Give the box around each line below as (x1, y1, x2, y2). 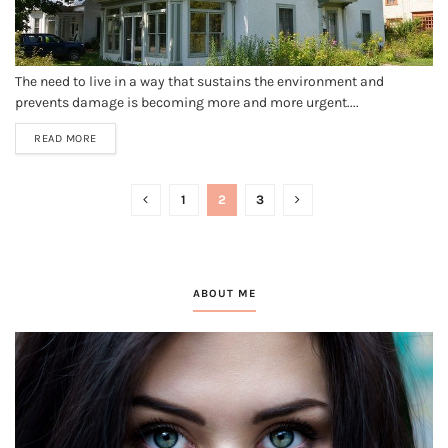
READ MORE (34, 132, 97, 145)
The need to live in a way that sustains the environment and (15, 73, 384, 90)
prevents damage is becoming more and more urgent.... (15, 94, 359, 111)
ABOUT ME (192, 287, 256, 300)
